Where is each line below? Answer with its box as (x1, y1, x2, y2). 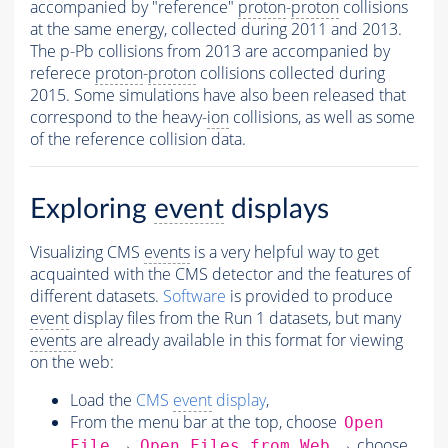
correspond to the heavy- (30, 106, 207, 129)
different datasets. (30, 285, 163, 308)
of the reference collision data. (30, 128, 246, 151)
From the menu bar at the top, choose (70, 411, 341, 434)
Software (163, 285, 226, 308)
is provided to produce (226, 285, 393, 308)
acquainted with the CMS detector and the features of (30, 263, 411, 286)
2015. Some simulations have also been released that (30, 84, 406, 107)
